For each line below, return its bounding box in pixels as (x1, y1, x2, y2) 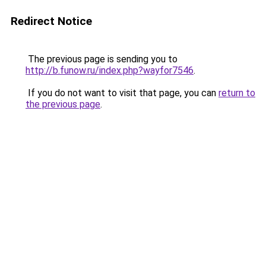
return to (218, 87, 255, 99)
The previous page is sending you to (26, 53, 178, 65)
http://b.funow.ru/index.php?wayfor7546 (26, 65, 194, 76)
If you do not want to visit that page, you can (26, 87, 218, 99)
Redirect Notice (11, 14, 92, 28)
